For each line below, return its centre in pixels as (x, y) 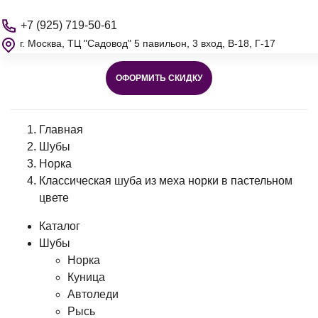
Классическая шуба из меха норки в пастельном (166, 181)
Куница (86, 277)
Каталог (60, 226)
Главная (61, 130)
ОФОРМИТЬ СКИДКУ (159, 78)
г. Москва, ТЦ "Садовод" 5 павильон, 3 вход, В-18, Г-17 (146, 44)
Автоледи (93, 294)
